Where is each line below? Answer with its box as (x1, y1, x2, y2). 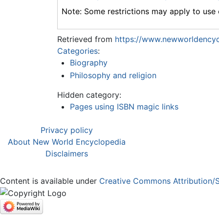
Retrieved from (57, 34, 115, 44)
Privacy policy (41, 125, 93, 135)
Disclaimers (45, 148, 88, 158)
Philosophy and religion (69, 70, 156, 80)
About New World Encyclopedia (8, 136, 126, 147)
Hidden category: (57, 89, 121, 100)
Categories (57, 46, 98, 56)
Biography (69, 58, 108, 67)
